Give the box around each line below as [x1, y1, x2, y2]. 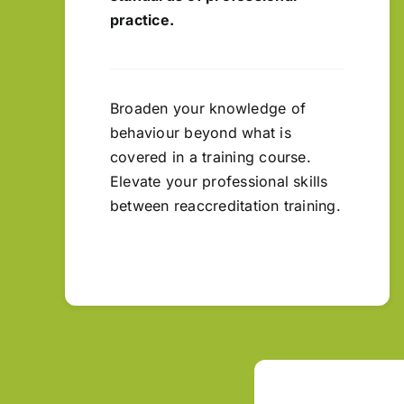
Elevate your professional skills [110, 171, 328, 190]
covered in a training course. [110, 147, 311, 166]
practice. [110, 10, 175, 29]
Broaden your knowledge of [110, 98, 307, 117]
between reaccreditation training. [110, 196, 341, 215]
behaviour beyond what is [110, 123, 291, 142]
